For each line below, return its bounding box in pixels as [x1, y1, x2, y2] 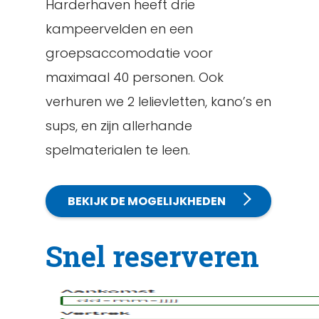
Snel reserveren [46, 237, 259, 275]
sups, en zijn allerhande [46, 117, 192, 135]
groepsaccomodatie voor [46, 44, 213, 62]
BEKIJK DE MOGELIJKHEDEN [68, 193, 226, 209]
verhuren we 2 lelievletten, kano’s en [46, 93, 271, 110]
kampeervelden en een [46, 20, 193, 38]
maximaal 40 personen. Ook [46, 68, 224, 86]
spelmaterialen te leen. [46, 141, 190, 159]
